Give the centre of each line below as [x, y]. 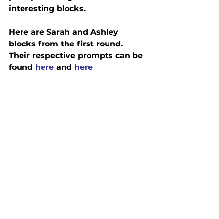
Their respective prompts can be [77, 55]
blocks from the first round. [68, 44]
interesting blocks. [47, 9]
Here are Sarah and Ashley [65, 32]
